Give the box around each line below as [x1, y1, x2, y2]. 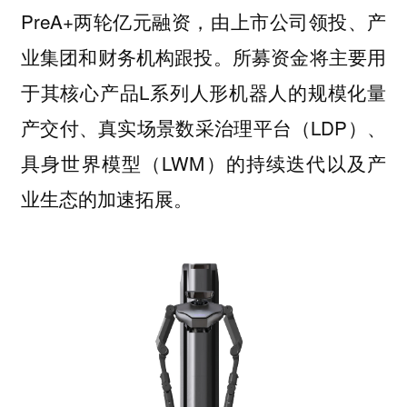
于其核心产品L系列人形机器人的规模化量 [20, 77, 387, 105]
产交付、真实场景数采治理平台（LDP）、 [20, 113, 387, 141]
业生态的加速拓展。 [20, 184, 193, 212]
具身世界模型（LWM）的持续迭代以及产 [20, 148, 387, 176]
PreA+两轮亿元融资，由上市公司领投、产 [20, 6, 387, 35]
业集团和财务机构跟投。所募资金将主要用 [20, 42, 387, 70]
